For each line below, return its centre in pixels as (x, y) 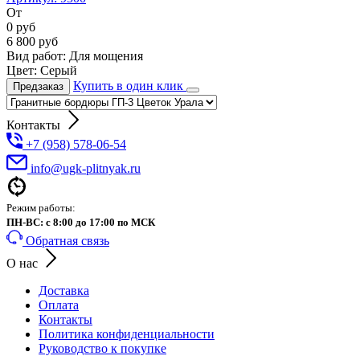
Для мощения (106, 55)
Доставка (64, 290)
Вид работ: (38, 55)
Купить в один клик (130, 85)
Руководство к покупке (102, 348)
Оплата (59, 305)
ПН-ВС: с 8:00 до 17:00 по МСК (81, 222)
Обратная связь (67, 240)
